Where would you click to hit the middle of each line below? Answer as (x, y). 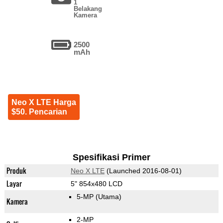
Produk (16, 171)
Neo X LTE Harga (44, 103)
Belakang (88, 9)
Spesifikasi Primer (111, 158)
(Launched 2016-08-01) (143, 171)
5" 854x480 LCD (96, 184)
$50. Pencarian (39, 112)
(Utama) (108, 197)
